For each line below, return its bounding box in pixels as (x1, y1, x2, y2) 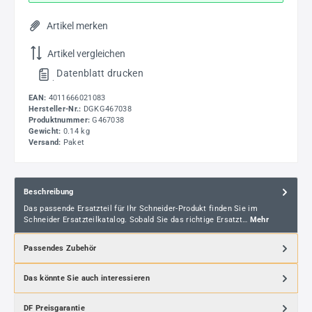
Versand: (29, 138, 63, 148)
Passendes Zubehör (24, 243, 97, 253)
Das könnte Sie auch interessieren (24, 273, 150, 283)
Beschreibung (24, 187, 74, 196)
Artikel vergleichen (47, 47, 125, 59)
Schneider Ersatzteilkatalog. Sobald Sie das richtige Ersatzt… (24, 215, 250, 225)
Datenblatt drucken (56, 68, 143, 79)
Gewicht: (29, 127, 63, 136)
